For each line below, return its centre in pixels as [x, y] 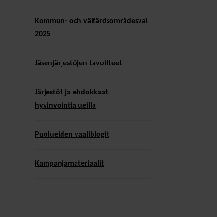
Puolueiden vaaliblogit [72, 134]
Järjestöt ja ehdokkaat [71, 92]
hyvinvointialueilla [65, 105]
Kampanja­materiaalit [70, 163]
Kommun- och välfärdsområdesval [91, 21]
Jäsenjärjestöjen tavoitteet [78, 63]
